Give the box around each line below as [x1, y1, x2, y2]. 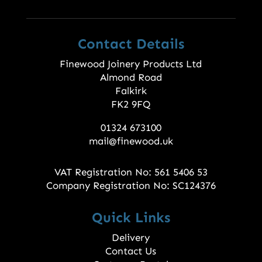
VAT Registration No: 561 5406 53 [54, 166, 208, 178]
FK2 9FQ [111, 98, 151, 111]
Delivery [112, 232, 150, 244]
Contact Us [105, 245, 157, 257]
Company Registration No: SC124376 [46, 180, 216, 192]
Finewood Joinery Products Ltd [60, 58, 202, 70]
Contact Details [77, 35, 184, 53]
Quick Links [91, 209, 170, 226]
